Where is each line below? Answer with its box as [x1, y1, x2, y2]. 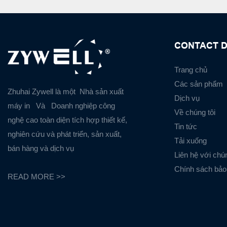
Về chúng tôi [174, 107, 215, 117]
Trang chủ [174, 65, 207, 74]
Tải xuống [174, 136, 207, 145]
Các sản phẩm [174, 79, 223, 88]
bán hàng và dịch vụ [8, 143, 76, 153]
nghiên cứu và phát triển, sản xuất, [8, 129, 122, 138]
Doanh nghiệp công [49, 101, 115, 110]
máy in [8, 101, 32, 110]
